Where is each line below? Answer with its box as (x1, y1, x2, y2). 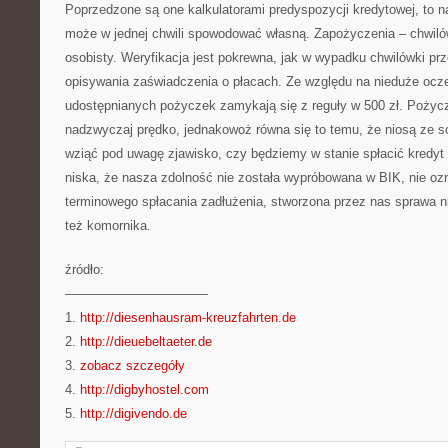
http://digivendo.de (80, 406, 187, 421)
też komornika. (65, 218, 151, 233)
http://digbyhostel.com (80, 382, 209, 397)
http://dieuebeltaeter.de (80, 334, 212, 349)
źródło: (65, 262, 104, 277)
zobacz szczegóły (80, 358, 185, 373)
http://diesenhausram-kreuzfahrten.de (80, 310, 296, 325)
